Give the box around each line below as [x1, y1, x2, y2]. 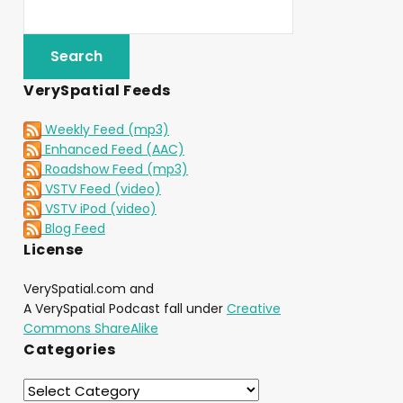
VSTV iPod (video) [41, 200, 157, 219]
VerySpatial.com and [23, 280, 154, 299]
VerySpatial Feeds [23, 79, 171, 101]
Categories [23, 339, 115, 361]
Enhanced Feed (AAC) [41, 139, 184, 158]
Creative [227, 300, 281, 318]
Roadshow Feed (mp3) [41, 159, 188, 178]
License [23, 239, 84, 261]
